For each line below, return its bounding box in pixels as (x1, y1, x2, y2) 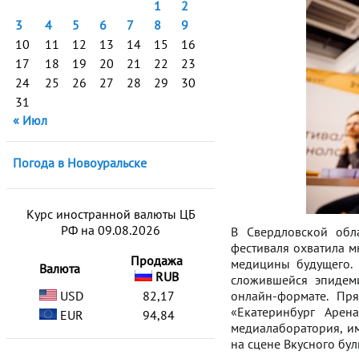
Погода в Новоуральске (13, 155, 147, 171)
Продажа (131, 252, 183, 268)
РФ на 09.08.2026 (61, 222, 160, 238)
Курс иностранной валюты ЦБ (26, 206, 196, 222)
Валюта (39, 260, 80, 276)
